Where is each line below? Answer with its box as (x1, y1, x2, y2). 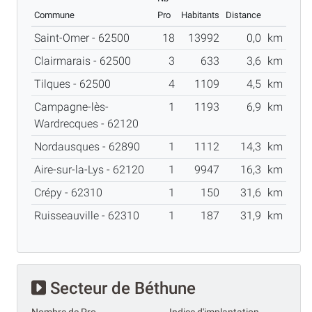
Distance (226, 9, 261, 20)
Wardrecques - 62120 (34, 116, 144, 130)
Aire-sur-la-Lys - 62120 (34, 162, 150, 176)
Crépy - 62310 (34, 185, 108, 199)
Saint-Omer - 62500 (34, 31, 135, 45)
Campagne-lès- (34, 100, 109, 114)
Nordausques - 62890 (34, 139, 146, 153)
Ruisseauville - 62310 (34, 208, 145, 222)
